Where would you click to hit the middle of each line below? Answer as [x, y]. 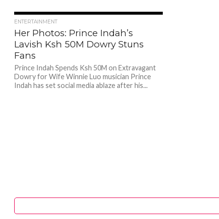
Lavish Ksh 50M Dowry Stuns [79, 44]
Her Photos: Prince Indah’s [73, 33]
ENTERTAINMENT [35, 22]
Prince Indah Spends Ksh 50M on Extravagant [85, 68]
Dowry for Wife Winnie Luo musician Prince [82, 77]
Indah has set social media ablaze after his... [81, 85]
